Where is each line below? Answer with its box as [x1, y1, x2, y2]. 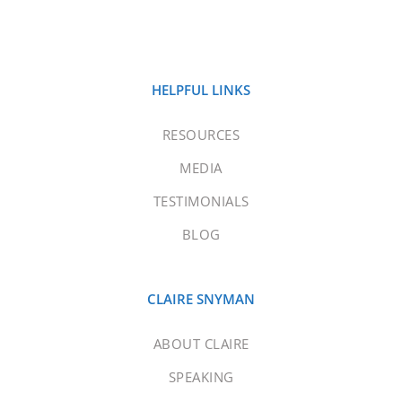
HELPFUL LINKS [152, 81, 250, 100]
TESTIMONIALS [153, 192, 249, 211]
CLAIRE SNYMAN [147, 290, 255, 309]
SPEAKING [168, 368, 234, 387]
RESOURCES [162, 126, 240, 144]
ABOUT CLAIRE [153, 335, 249, 354]
